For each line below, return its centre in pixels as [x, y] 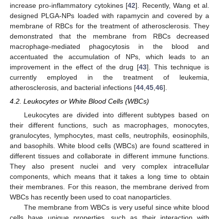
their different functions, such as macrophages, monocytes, [109, 125]
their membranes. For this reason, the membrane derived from [109, 186]
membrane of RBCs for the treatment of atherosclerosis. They [109, 26]
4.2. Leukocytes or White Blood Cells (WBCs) [79, 101]
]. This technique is [178, 67]
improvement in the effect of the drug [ [74, 67]
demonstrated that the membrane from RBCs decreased [109, 36]
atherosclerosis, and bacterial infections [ [73, 87]
